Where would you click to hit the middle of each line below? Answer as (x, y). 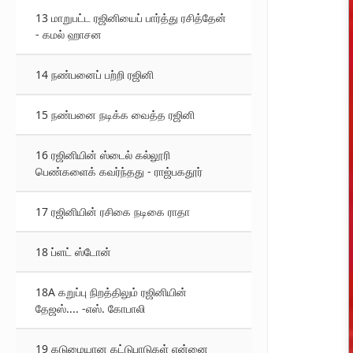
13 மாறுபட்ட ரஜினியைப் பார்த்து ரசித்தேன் (131, 18)
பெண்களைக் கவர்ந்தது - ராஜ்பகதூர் (119, 171)
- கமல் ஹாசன (69, 34)
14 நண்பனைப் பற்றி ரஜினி (95, 74)
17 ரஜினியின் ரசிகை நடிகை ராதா (113, 212)
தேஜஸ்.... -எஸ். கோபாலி (90, 308)
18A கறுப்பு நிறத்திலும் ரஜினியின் (111, 292)
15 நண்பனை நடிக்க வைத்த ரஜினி (115, 115)
